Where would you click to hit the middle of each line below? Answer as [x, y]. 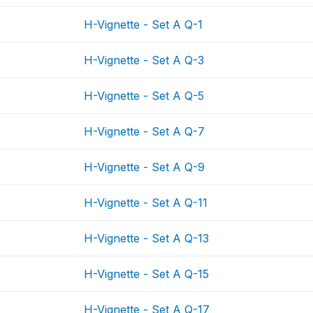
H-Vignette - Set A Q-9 [145, 167]
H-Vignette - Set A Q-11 [146, 203]
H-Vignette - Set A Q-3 [144, 60]
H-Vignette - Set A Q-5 [144, 96]
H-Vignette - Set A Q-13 [147, 238]
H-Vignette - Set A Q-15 [147, 274]
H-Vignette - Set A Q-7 [145, 131]
